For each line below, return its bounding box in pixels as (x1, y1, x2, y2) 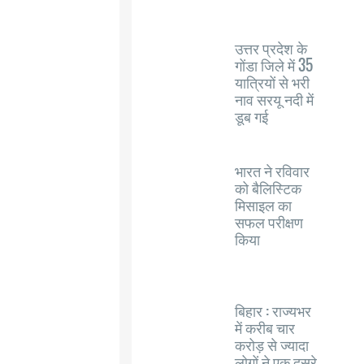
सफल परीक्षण (235, 211, 303, 232)
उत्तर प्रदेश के (235, 37, 307, 58)
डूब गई (235, 106, 268, 127)
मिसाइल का (235, 194, 292, 215)
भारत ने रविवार (235, 160, 310, 181)
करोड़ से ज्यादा (235, 334, 309, 355)
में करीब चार (235, 317, 295, 338)
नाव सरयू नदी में (235, 89, 314, 110)
